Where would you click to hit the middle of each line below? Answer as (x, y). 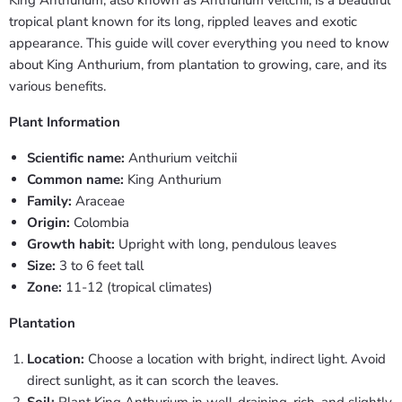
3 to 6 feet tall (100, 265)
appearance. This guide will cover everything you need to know (199, 43)
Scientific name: (76, 157)
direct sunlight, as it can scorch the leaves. (153, 380)
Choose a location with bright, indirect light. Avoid (235, 358)
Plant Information (65, 122)
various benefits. (57, 86)
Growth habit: (71, 244)
